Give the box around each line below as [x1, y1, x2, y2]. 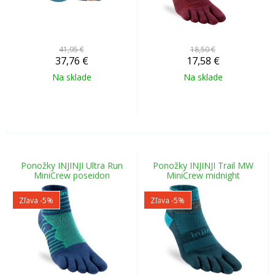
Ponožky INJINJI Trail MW [152, 160, 254, 171]
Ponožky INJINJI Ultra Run [20, 160, 123, 171]
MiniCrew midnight [166, 169, 240, 181]
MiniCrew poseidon [33, 169, 110, 181]
